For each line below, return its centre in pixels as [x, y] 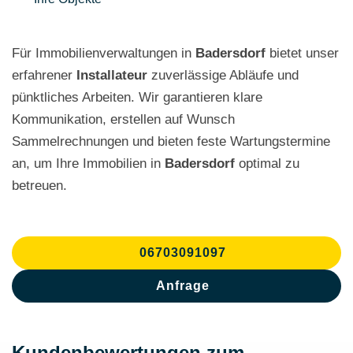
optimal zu [267, 163]
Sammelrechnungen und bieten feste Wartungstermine [171, 141]
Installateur [112, 75]
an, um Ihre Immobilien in [88, 163]
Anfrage [183, 286]
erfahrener [44, 75]
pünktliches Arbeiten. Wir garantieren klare [137, 97]
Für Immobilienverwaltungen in [104, 53]
